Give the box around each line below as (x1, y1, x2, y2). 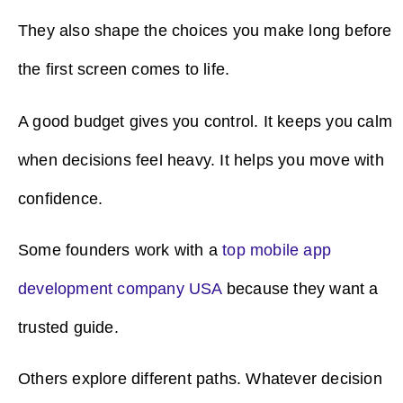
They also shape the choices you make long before (18, 22, 392, 40)
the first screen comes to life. (18, 60, 230, 79)
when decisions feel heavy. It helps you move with (18, 150, 384, 169)
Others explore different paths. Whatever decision (18, 370, 382, 389)
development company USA (18, 279, 222, 298)
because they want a (221, 279, 379, 298)
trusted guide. (18, 318, 123, 336)
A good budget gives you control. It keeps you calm (18, 112, 393, 130)
